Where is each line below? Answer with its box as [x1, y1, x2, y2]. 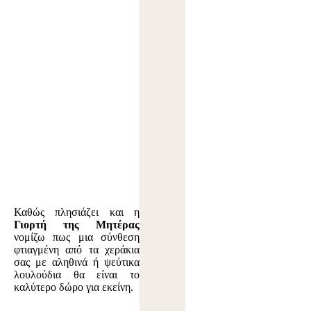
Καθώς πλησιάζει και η [14, 205, 140, 218]
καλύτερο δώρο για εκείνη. [14, 280, 133, 293]
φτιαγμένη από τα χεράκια [14, 243, 140, 255]
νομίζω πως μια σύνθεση [14, 230, 140, 243]
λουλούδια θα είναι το [14, 268, 140, 280]
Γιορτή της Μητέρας [14, 218, 140, 230]
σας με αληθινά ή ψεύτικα [14, 255, 140, 268]
